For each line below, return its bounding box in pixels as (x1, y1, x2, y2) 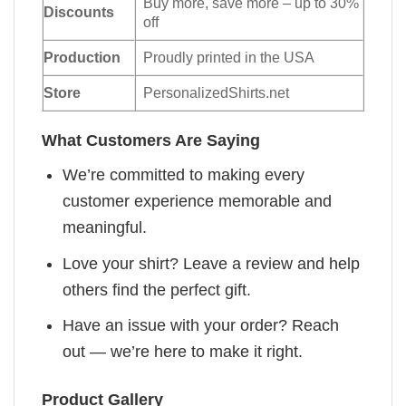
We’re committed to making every (63, 165, 305, 184)
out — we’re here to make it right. (63, 343, 304, 362)
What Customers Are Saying (42, 130, 260, 150)
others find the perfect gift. (63, 280, 252, 299)
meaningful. (63, 217, 148, 237)
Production (43, 48, 121, 65)
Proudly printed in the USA (143, 48, 315, 65)
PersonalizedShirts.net (143, 83, 290, 101)
